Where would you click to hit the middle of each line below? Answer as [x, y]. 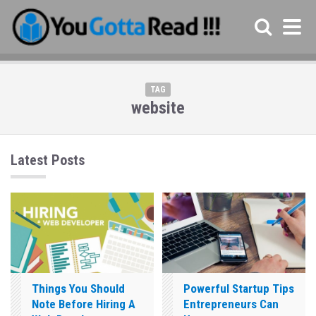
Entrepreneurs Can [231, 304]
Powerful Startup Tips [239, 289]
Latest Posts [48, 160]
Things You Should [78, 289]
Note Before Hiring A [84, 304]
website [158, 108]
